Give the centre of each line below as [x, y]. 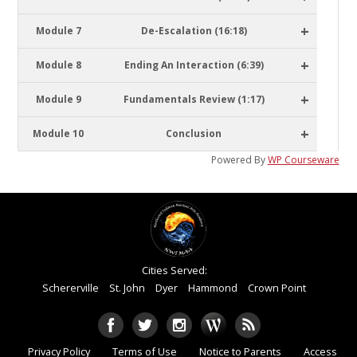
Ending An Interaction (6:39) [194, 65]
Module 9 [58, 99]
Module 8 [58, 65]
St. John [127, 288]
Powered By [239, 160]
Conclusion [194, 133]
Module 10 [59, 133]
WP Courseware [303, 160]
